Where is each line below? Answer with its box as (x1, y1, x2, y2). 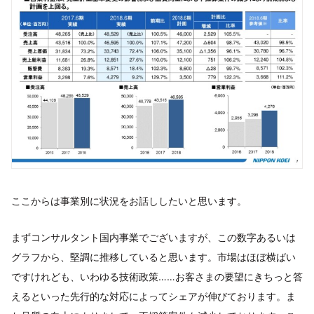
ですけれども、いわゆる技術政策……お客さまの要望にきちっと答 (11, 271, 303, 283)
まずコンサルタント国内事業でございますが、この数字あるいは (11, 231, 296, 244)
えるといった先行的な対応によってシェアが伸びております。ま (11, 290, 296, 303)
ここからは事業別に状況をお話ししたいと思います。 (11, 195, 247, 207)
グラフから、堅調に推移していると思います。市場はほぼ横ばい (11, 251, 296, 264)
